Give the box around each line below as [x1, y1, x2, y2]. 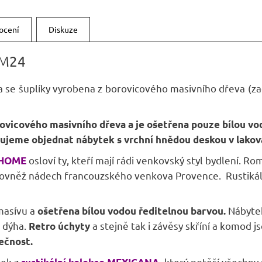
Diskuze [49, 23, 78, 35]
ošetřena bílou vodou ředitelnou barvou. [37, 205, 226, 218]
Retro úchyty [29, 220, 90, 233]
